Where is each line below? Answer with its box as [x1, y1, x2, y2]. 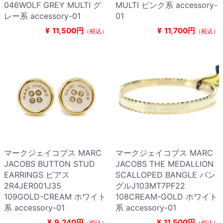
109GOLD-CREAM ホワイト [4, 192, 106, 202]
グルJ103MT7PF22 [115, 181, 193, 191]
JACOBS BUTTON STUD [4, 159, 95, 169]
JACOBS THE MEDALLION [115, 159, 214, 169]
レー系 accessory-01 [4, 11, 81, 21]
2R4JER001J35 [4, 181, 69, 191]
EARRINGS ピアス [4, 170, 70, 180]
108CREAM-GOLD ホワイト [115, 192, 218, 202]
